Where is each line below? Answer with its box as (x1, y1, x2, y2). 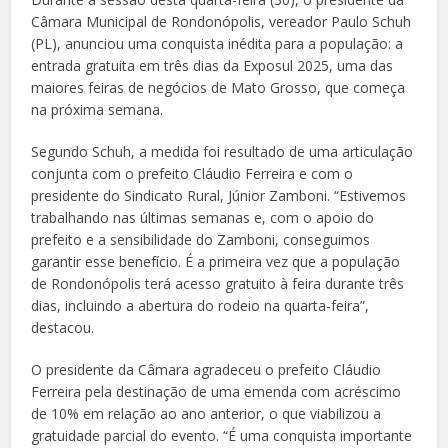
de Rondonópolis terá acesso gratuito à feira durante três (31, 274, 405, 294)
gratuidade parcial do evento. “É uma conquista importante (31, 426, 413, 446)
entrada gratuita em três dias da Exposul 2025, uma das (31, 56, 394, 76)
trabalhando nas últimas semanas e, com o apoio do (31, 208, 375, 228)
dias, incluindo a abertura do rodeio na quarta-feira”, (31, 296, 370, 316)
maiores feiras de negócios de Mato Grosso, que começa (31, 78, 406, 98)
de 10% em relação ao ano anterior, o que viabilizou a (31, 404, 382, 424)
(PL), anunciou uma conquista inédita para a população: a (31, 34, 404, 54)
